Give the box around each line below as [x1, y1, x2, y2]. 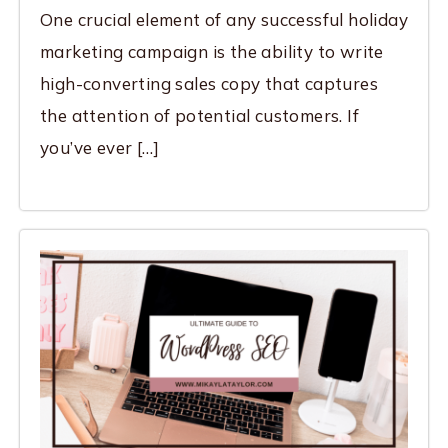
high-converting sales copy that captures [40, 73, 378, 95]
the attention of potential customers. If [40, 105, 359, 127]
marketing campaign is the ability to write [40, 41, 384, 63]
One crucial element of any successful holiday [40, 9, 408, 31]
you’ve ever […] [40, 137, 160, 159]
